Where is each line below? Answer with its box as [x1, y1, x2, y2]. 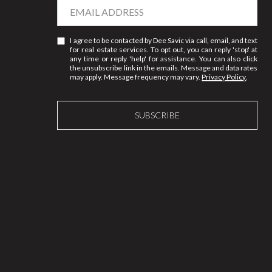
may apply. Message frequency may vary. [70, 72, 202, 82]
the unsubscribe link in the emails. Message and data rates [70, 63, 257, 73]
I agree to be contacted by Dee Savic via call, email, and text [70, 36, 257, 46]
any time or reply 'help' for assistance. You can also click [70, 54, 257, 64]
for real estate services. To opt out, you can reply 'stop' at [70, 45, 257, 55]
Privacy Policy [202, 72, 246, 82]
